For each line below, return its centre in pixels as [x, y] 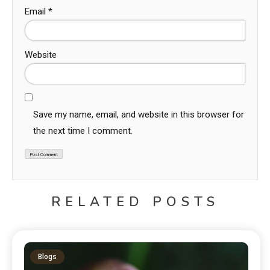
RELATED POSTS [135, 202]
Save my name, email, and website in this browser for [139, 114]
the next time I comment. [83, 130]
